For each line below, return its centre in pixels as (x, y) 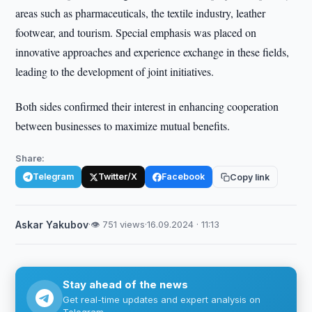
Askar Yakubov (52, 225)
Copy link (250, 177)
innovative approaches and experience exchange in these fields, (153, 52)
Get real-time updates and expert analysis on (162, 299)
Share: (30, 158)
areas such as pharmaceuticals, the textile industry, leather (141, 13)
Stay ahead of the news (126, 284)
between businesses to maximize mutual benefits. (123, 126)
